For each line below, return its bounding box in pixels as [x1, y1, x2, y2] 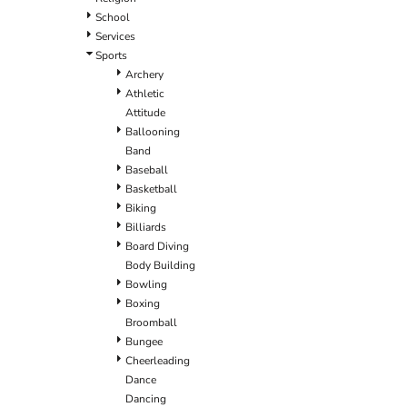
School [95, 9, 130, 25]
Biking [125, 200, 156, 215]
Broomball [125, 314, 177, 330]
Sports [95, 47, 127, 63]
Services [95, 28, 135, 44]
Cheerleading [125, 352, 190, 368]
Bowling [125, 276, 167, 292]
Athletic [125, 85, 164, 101]
